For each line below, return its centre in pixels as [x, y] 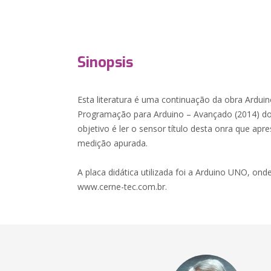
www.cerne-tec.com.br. [122, 187]
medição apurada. [113, 143]
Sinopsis [106, 62]
